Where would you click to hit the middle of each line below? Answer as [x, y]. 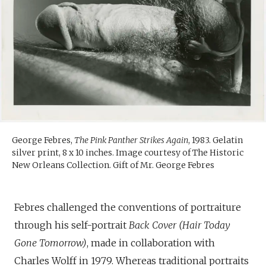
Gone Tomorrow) [50, 243]
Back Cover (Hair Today [180, 225]
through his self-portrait [72, 225]
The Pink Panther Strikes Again [131, 140]
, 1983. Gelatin [216, 140]
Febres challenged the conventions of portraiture [128, 208]
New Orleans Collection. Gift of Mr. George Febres [113, 165]
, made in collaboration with [151, 243]
